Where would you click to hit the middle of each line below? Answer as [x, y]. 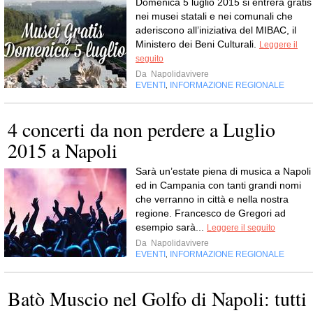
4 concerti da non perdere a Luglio [141, 129]
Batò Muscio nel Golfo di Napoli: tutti [157, 298]
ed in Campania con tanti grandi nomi [218, 185]
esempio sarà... [171, 227]
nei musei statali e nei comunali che [214, 16]
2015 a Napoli [63, 150]
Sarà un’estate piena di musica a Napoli [223, 171]
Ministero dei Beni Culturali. [197, 44]
